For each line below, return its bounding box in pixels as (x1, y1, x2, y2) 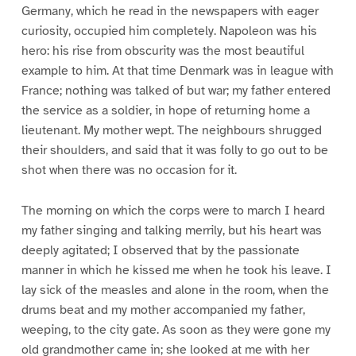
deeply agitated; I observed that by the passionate (21, 242, 300, 258)
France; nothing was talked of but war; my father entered (21, 82, 331, 99)
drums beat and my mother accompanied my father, (21, 301, 305, 318)
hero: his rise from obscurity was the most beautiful (21, 42, 304, 59)
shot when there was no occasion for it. (21, 161, 237, 178)
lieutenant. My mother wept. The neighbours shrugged (21, 122, 322, 138)
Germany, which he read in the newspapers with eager (21, 2, 319, 19)
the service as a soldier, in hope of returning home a (21, 102, 310, 118)
